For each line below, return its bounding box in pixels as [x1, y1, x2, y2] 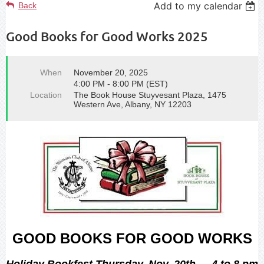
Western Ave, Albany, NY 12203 [74, 99, 192, 109]
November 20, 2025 [74, 67, 148, 77]
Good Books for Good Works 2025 [6, 28, 208, 44]
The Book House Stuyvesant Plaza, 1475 [74, 90, 226, 100]
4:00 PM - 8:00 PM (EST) [74, 78, 168, 88]
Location [30, 90, 62, 100]
